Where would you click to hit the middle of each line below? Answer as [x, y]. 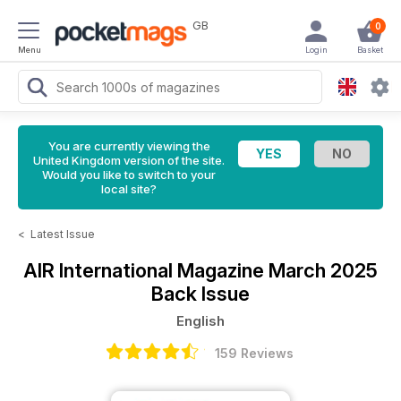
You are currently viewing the [129, 146]
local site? [129, 189]
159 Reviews [254, 353]
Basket [370, 50]
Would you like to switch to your [129, 175]
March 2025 [323, 270]
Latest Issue [63, 234]
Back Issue [200, 294]
